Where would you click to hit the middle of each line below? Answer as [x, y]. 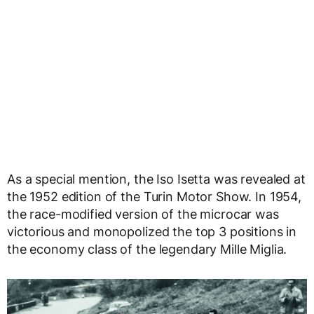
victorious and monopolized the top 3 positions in [152, 232]
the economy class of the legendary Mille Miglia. [147, 250]
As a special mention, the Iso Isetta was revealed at [156, 179]
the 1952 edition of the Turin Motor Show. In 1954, [154, 197]
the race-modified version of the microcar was [143, 214]
